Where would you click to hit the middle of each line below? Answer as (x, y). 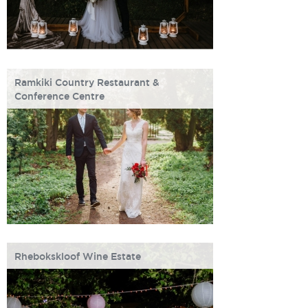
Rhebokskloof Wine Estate (78, 256)
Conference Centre (59, 96)
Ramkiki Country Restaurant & (87, 82)
